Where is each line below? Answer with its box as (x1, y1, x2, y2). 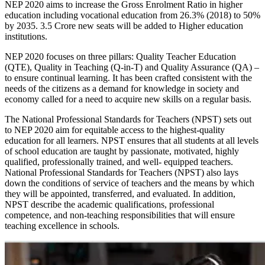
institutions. (5, 31, 50, 41)
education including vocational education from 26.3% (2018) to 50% (5, 9, 260, 20)
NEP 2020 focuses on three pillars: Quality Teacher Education (5, 51, 236, 62)
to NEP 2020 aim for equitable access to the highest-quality (5, 124, 225, 135)
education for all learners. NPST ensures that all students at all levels (5, 135, 258, 146)
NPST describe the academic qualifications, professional (5, 199, 214, 209)
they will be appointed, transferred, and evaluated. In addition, (5, 188, 235, 199)
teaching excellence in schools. (5, 220, 124, 231)
